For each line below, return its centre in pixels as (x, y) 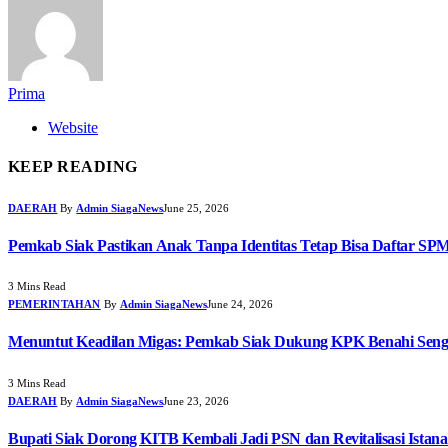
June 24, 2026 (239, 304)
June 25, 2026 (196, 207)
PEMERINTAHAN (54, 304)
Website (73, 128)
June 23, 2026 (196, 400)
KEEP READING (73, 167)
